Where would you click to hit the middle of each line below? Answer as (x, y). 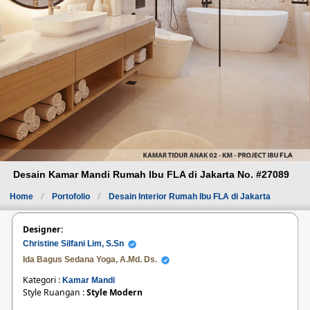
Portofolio (72, 197)
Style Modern (114, 293)
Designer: (43, 230)
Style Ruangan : (54, 293)
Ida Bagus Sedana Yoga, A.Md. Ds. (92, 260)
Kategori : (42, 280)
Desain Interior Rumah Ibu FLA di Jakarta (190, 197)
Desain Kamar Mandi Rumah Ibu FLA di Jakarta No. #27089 (152, 175)
